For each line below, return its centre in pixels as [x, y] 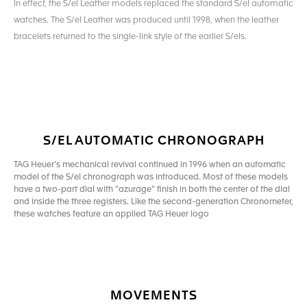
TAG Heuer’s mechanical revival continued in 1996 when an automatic [150, 165]
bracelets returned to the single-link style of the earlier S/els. [130, 37]
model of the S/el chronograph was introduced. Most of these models [151, 178]
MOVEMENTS [153, 296]
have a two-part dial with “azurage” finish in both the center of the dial [152, 190]
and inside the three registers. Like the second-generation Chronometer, [153, 202]
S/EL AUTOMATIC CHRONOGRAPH [153, 142]
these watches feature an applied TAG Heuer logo [111, 215]
